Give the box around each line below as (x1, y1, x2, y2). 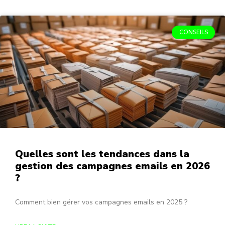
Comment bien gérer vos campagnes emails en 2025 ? (15, 197, 187, 207)
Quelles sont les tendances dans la (15, 147, 189, 161)
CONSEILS (179, 28, 208, 37)
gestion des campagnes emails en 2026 (15, 159, 210, 173)
